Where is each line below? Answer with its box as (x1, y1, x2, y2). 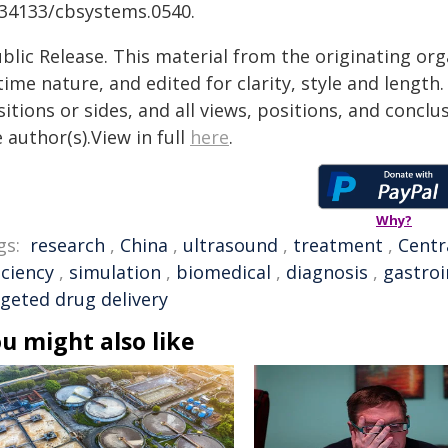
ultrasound (183, 233, 278, 257)
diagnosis (286, 260, 368, 284)
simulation (69, 260, 161, 284)
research (30, 233, 105, 257)
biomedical (176, 260, 271, 284)
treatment (293, 233, 383, 257)
